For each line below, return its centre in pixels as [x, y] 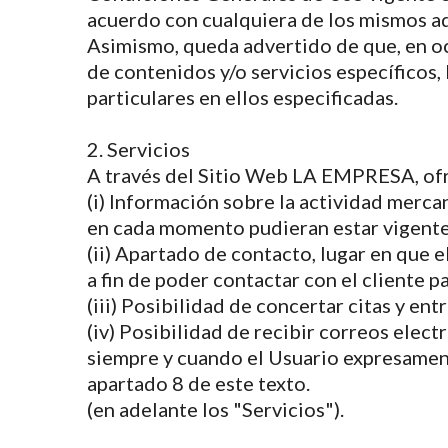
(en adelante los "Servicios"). [215, 409]
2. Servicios [138, 149]
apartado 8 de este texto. [198, 383]
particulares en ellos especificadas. [242, 97]
